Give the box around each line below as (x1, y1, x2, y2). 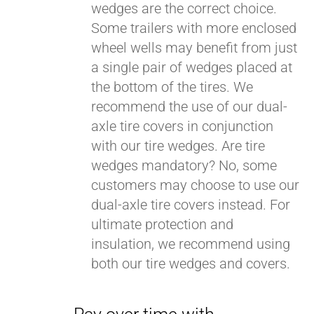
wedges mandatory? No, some (91, 157, 278, 174)
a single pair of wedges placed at (91, 59, 293, 76)
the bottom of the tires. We (91, 78, 254, 95)
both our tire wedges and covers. (91, 255, 291, 272)
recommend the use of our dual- (91, 98, 288, 115)
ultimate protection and (91, 216, 234, 233)
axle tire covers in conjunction (91, 118, 274, 135)
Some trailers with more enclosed (91, 20, 297, 36)
